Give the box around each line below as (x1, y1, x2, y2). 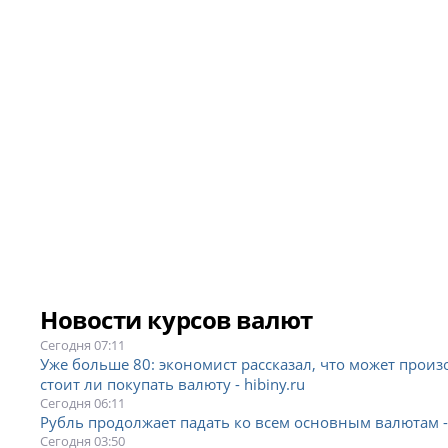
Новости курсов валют (40, 303, 313, 337)
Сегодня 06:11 (40, 394, 126, 413)
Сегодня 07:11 (40, 336, 126, 355)
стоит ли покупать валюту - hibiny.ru (40, 374, 306, 395)
